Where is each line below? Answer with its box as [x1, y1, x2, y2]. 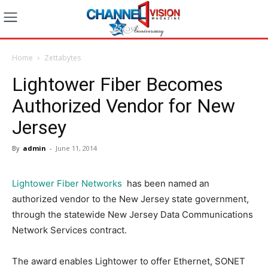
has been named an [122, 177, 209, 189]
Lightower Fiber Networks [12, 177, 122, 189]
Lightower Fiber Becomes [12, 72, 223, 96]
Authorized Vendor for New [12, 94, 235, 117]
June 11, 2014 [56, 143, 97, 153]
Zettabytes [44, 52, 81, 63]
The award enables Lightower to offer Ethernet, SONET [12, 255, 245, 267]
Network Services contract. [12, 224, 127, 236]
